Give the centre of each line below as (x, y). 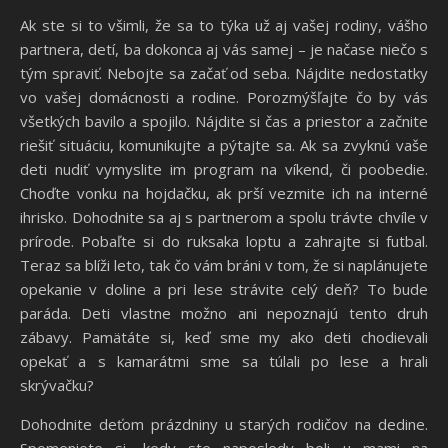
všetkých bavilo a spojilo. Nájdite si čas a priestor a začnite (224, 120)
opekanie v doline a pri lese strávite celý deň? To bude (224, 288)
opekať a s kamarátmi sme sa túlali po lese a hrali (224, 360)
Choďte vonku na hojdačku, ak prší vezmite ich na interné (224, 192)
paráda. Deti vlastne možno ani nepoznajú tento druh (224, 312)
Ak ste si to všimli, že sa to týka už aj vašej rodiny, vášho (224, 24)
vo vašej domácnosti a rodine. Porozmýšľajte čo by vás (224, 96)
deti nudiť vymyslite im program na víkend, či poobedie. (224, 168)
